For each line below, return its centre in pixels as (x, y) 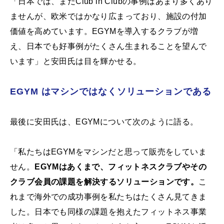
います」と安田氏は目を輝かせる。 (76, 61)
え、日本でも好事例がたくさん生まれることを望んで (108, 46)
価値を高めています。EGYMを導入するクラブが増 (104, 31)
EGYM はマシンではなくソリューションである (111, 92)
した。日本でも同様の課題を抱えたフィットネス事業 (108, 212)
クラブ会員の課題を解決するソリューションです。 (104, 182)
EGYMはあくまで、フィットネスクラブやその (121, 167)
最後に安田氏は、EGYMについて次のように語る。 (104, 122)
